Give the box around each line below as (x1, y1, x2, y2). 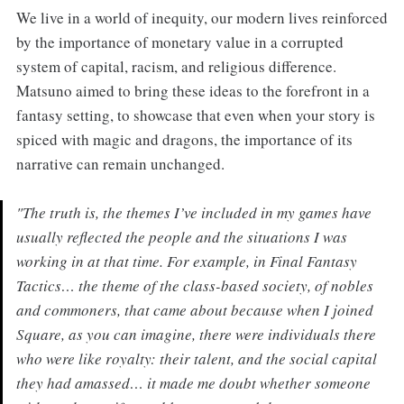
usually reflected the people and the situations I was (15, 226, 347, 248)
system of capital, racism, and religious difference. (15, 56, 336, 78)
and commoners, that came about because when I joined (15, 299, 373, 321)
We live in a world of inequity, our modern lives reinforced (15, 7, 388, 29)
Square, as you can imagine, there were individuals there (15, 324, 376, 345)
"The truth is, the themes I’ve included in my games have (15, 202, 372, 224)
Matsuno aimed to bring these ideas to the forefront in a (15, 80, 370, 102)
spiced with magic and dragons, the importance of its (15, 129, 353, 151)
